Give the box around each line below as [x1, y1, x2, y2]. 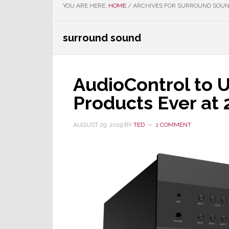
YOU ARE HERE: [63, 2, 108, 9]
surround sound [63, 32, 141, 44]
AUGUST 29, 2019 [73, 121, 123, 128]
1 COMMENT [156, 121, 191, 128]
